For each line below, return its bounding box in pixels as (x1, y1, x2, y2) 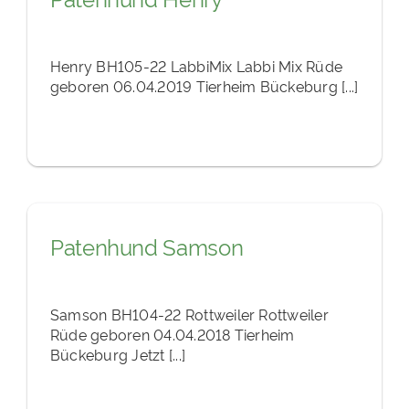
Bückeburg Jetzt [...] (49, 344, 186, 365)
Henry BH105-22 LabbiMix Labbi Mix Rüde (49, 56, 343, 77)
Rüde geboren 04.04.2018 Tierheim (49, 324, 295, 345)
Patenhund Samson (49, 231, 244, 262)
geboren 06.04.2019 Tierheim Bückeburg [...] (49, 76, 359, 97)
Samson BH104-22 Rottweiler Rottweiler (49, 304, 329, 325)
